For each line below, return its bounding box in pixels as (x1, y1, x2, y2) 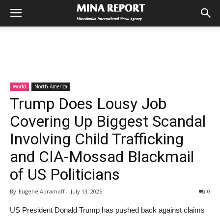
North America (34, 83, 67, 90)
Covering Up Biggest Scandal (10, 112, 206, 131)
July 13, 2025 (71, 188, 102, 195)
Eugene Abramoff (17, 188, 64, 195)
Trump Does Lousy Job (10, 94, 166, 113)
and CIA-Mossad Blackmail (10, 147, 194, 166)
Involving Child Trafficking (10, 130, 184, 148)
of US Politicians (10, 165, 120, 184)
